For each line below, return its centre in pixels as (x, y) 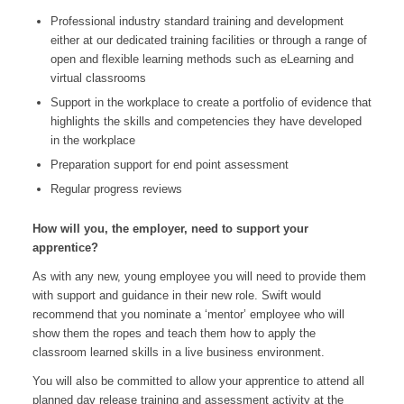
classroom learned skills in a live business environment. (178, 352)
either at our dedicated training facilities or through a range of (208, 40)
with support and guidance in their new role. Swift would (176, 295)
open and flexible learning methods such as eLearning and (202, 59)
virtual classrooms (98, 78)
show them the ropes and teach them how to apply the (174, 333)
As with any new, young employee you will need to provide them (199, 276)
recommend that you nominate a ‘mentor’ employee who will (188, 314)
